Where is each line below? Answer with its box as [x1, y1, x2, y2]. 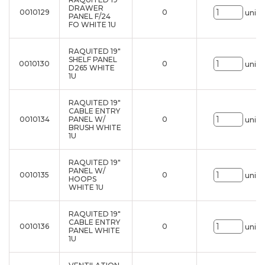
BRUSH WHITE [69, 123, 121, 132]
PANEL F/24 [69, 12, 111, 21]
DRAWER [69, 4, 104, 12]
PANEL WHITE [69, 226, 120, 235]
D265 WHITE [69, 63, 115, 72]
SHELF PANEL [69, 55, 117, 64]
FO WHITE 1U [69, 20, 116, 29]
